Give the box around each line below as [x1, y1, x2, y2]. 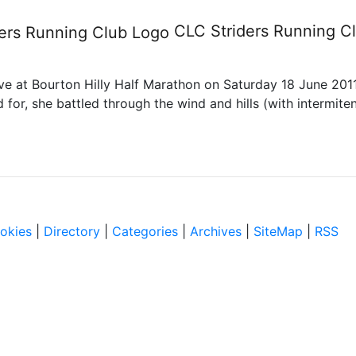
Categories [112, 223, 178, 239]
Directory [44, 223, 100, 239]
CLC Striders [174, 21, 269, 41]
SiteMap [253, 223, 303, 239]
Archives [190, 223, 242, 239]
